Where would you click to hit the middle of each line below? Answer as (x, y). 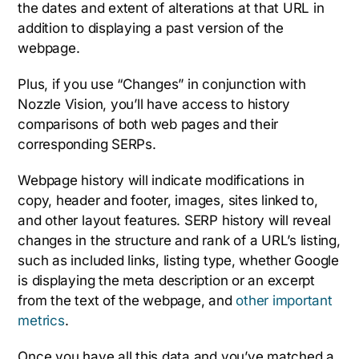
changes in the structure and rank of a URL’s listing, (179, 240)
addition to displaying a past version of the (151, 28)
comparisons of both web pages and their (148, 124)
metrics (41, 320)
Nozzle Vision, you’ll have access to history (154, 104)
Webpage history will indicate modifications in (161, 180)
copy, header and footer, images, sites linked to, (168, 200)
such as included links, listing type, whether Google (179, 260)
